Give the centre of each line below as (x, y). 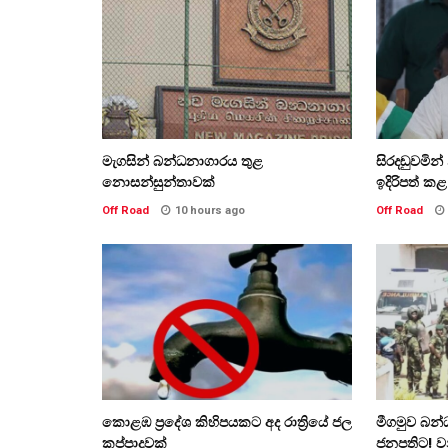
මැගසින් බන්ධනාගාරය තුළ (182, 160)
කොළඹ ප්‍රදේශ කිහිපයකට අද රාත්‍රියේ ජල (227, 421)
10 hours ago (210, 210)
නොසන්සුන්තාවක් (158, 181)
